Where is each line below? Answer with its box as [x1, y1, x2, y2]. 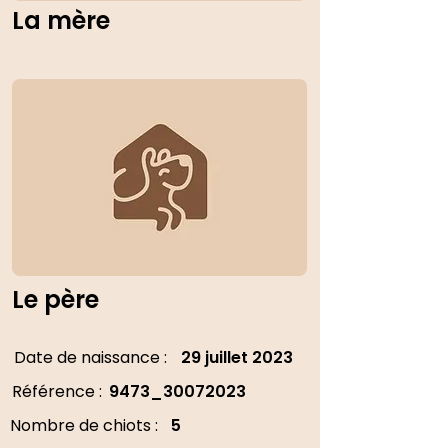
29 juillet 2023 [181, 346, 293, 369]
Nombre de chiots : [10, 414, 158, 437]
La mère [12, 4, 110, 37]
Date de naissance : [14, 346, 167, 369]
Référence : [12, 380, 102, 403]
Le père [12, 283, 99, 316]
